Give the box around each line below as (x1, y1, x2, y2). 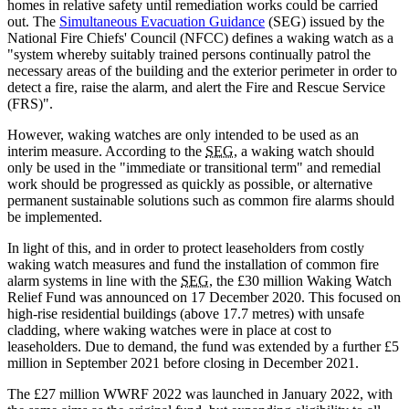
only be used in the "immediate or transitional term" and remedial (7, 160, 381, 176)
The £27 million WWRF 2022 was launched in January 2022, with (7, 386, 393, 403)
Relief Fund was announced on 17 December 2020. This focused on (7, 289, 401, 306)
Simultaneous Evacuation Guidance (59, 14, 265, 30)
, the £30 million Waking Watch (209, 273, 392, 289)
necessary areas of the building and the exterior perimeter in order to (7, 63, 397, 79)
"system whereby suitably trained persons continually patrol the (7, 47, 371, 63)
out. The (7, 14, 59, 30)
